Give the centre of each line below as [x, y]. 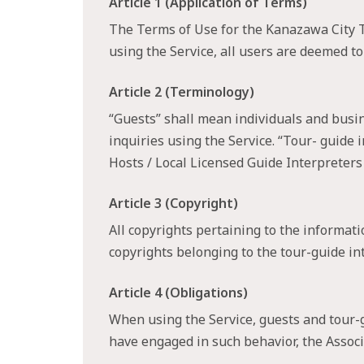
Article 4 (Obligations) [178, 292]
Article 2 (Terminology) [182, 92]
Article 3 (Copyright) [173, 203]
